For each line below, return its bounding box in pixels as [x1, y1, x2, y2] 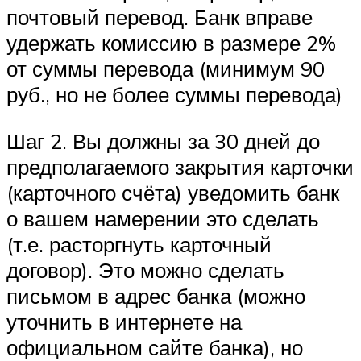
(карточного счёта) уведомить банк [6, 180, 339, 205]
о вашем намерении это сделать [6, 205, 319, 231]
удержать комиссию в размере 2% [6, 30, 336, 56]
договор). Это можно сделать [6, 257, 284, 283]
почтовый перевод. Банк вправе [6, 4, 313, 31]
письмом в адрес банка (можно [6, 283, 305, 309]
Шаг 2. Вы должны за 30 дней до [6, 128, 320, 154]
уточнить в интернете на [6, 309, 242, 334]
